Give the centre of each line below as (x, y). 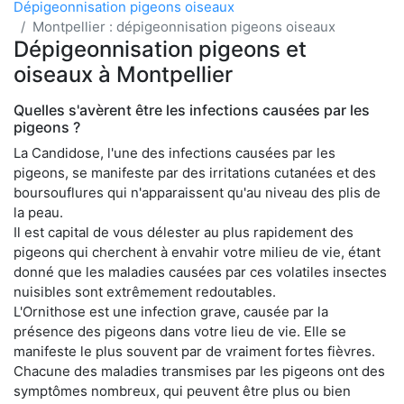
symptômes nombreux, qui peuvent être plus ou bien (182, 390)
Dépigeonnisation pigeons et (160, 49)
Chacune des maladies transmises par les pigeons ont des (199, 371)
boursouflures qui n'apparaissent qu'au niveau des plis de (197, 192)
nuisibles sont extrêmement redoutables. (145, 291)
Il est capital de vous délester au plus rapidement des (184, 232)
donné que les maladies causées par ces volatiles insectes (200, 271)
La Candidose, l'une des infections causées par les (174, 152)
